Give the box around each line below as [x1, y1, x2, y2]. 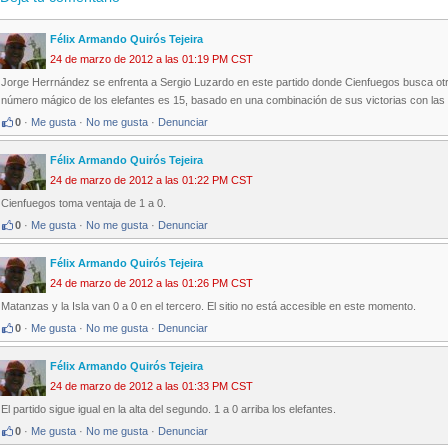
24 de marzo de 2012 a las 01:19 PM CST [50, 53, 253, 66]
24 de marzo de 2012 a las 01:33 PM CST [50, 380, 253, 393]
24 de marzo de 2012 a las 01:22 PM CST [50, 174, 253, 187]
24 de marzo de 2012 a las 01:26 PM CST [50, 277, 253, 290]
